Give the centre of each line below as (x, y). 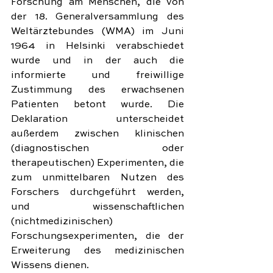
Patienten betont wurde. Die (97, 105)
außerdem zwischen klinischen (97, 134)
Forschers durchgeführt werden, (97, 193)
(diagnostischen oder (97, 149)
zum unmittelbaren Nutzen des (97, 178)
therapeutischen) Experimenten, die (97, 163)
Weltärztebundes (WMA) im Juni (97, 32)
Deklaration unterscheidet (97, 119)
